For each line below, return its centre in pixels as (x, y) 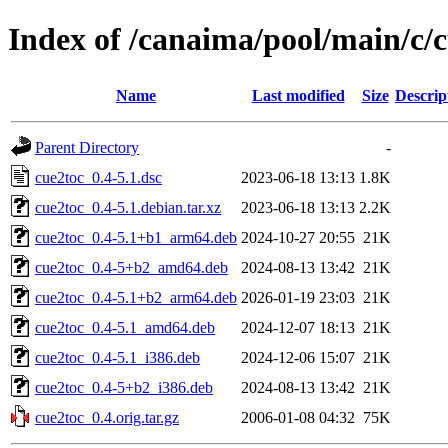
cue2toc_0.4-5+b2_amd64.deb (131, 267)
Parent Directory (87, 147)
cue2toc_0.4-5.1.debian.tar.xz (128, 207)
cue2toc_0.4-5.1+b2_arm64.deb (136, 297)
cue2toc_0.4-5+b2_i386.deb (124, 387)
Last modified (298, 95)
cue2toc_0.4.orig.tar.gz (107, 417)
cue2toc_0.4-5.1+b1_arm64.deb (136, 237)
